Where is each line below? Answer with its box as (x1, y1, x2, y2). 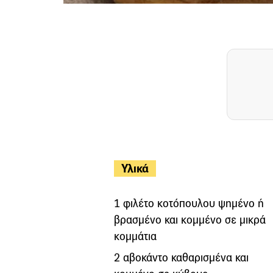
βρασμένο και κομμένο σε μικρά (114, 212, 266, 227)
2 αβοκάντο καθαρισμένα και (114, 250, 249, 264)
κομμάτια (114, 229, 157, 243)
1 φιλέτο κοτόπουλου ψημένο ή (114, 196, 264, 210)
